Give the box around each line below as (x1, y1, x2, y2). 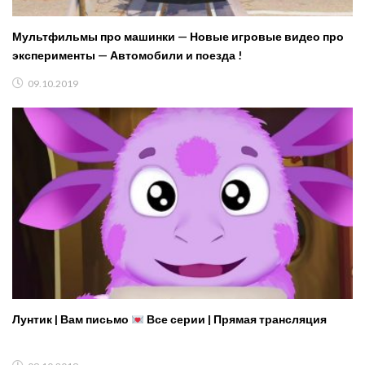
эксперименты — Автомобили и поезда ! (12, 48, 242, 63)
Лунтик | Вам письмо (12, 312, 131, 327)
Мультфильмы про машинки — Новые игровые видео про (12, 29, 344, 44)
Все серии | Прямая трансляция (143, 312, 327, 327)
